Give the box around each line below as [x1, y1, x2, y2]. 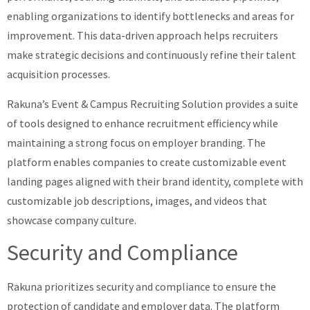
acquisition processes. [7, 67, 110, 82]
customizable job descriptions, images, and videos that [7, 193, 267, 208]
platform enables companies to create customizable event [7, 154, 286, 169]
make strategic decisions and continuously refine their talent [7, 48, 296, 62]
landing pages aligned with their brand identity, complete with [7, 174, 303, 188]
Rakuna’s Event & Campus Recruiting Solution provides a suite [7, 96, 298, 111]
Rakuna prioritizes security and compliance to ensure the [7, 279, 276, 293]
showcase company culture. [7, 212, 136, 227]
